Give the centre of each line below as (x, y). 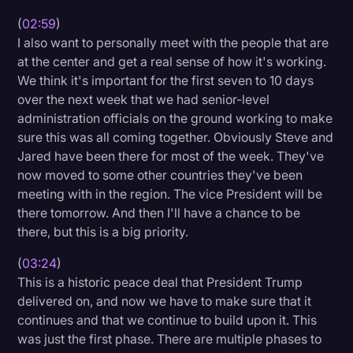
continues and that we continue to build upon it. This (167, 320)
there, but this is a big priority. (103, 231)
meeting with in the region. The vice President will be (170, 193)
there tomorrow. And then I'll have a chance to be (159, 212)
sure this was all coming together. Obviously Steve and (176, 137)
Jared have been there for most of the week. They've (171, 156)
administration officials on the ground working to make (175, 118)
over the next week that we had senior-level (144, 99)
